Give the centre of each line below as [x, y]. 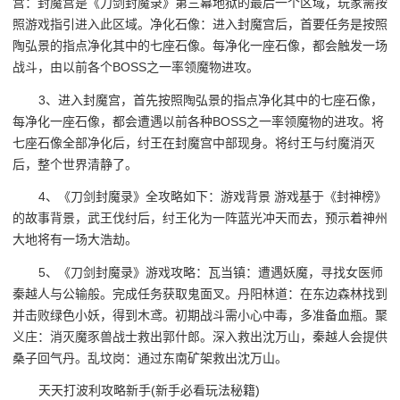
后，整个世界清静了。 [75, 164]
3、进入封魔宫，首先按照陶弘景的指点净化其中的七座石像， [211, 100]
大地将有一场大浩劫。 [75, 240]
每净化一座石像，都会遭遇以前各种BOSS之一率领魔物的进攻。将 [198, 121]
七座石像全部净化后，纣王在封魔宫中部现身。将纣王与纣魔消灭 [194, 142]
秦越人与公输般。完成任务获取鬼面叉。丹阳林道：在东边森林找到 [200, 293]
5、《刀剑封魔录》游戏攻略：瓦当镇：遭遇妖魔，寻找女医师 [211, 272]
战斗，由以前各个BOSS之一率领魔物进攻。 [136, 67]
